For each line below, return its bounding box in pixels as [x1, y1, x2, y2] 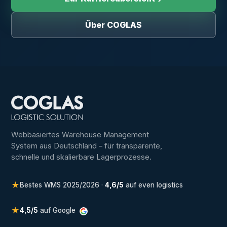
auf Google [38, 206, 78, 214]
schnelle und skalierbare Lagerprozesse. [11, 153, 152, 162]
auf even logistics [124, 181, 183, 190]
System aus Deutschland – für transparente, [11, 141, 163, 151]
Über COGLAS [85, 19, 142, 30]
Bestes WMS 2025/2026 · [20, 181, 105, 190]
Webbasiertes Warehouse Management [11, 130, 149, 140]
